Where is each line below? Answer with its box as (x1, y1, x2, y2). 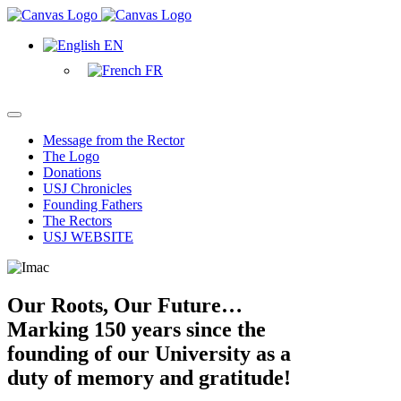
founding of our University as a (7, 341, 291, 365)
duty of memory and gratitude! (7, 365, 291, 389)
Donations (43, 165, 101, 180)
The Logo (43, 149, 99, 164)
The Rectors (43, 213, 112, 228)
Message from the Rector (43, 132, 184, 148)
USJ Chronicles (43, 181, 132, 196)
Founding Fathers (43, 197, 142, 212)
